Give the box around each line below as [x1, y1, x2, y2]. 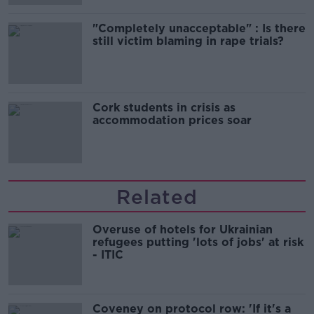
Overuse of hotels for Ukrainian [93, 222, 273, 236]
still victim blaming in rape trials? [93, 34, 284, 48]
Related [116, 184, 198, 209]
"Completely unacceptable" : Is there [93, 21, 306, 35]
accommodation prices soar [93, 113, 252, 127]
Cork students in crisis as [93, 100, 235, 114]
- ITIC [93, 247, 123, 261]
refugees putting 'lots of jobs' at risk [93, 235, 303, 249]
